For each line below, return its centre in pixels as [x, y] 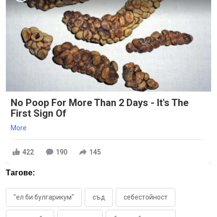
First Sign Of [39, 114]
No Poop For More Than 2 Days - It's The [100, 103]
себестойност [146, 197]
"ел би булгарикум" [44, 197]
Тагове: [20, 173]
